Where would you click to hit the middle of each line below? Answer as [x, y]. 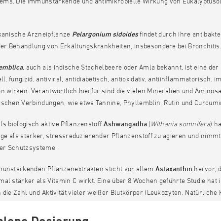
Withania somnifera [181, 124]
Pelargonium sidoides [105, 34]
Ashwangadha [125, 124]
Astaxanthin [174, 168]
